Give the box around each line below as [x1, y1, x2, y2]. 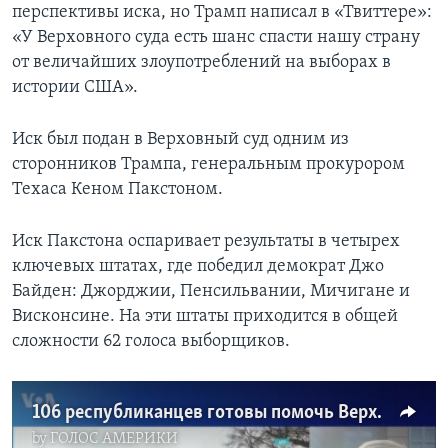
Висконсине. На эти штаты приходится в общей [12, 307, 398, 327]
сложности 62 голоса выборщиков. [12, 332, 290, 352]
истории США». [12, 78, 138, 98]
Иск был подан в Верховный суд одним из [12, 130, 349, 150]
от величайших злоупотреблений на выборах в [12, 53, 391, 73]
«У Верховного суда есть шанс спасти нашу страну [12, 28, 420, 48]
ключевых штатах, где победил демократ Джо [12, 257, 384, 277]
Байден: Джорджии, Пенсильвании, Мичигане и [12, 282, 410, 302]
